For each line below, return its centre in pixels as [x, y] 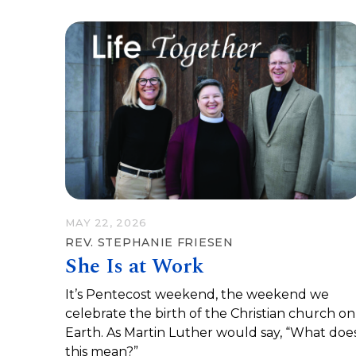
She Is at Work [135, 266]
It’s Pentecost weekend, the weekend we [197, 294]
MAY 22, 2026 [106, 222]
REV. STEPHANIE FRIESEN [149, 242]
